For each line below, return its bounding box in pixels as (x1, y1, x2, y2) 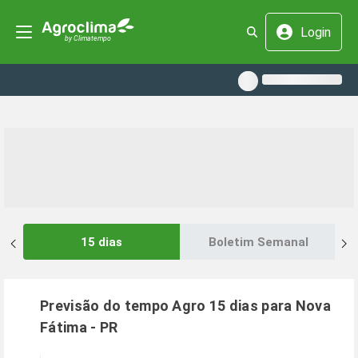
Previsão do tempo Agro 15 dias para (40, 297, 296, 314)
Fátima (40, 319, 87, 336)
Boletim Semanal (208, 234, 308, 249)
